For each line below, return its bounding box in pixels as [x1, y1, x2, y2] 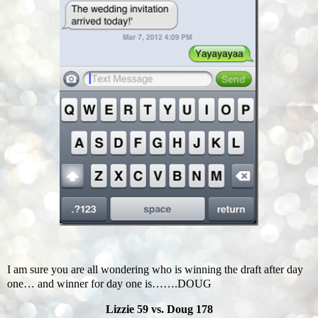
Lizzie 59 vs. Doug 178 [105, 302, 213, 315]
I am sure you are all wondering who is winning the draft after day [7, 263, 303, 276]
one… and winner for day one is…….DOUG [7, 278, 212, 290]
